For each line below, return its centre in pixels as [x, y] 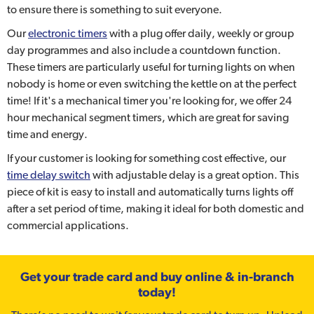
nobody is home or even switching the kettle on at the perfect [152, 84]
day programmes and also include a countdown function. [144, 50]
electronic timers [68, 34]
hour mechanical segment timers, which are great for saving [148, 118]
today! [157, 292]
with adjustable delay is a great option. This [195, 175]
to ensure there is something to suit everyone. [115, 10]
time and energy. [47, 135]
